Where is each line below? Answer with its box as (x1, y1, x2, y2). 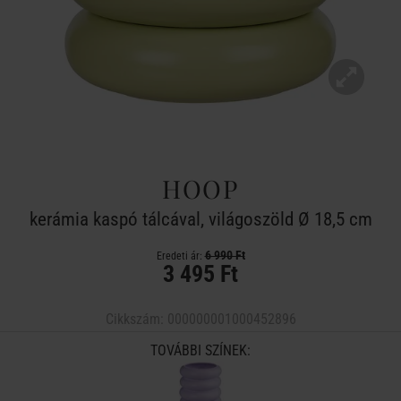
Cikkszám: (105, 311, 167, 328)
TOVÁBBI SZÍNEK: (150, 342, 251, 359)
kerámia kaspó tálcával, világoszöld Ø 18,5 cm (29, 209, 372, 230)
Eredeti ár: (156, 250, 205, 262)
